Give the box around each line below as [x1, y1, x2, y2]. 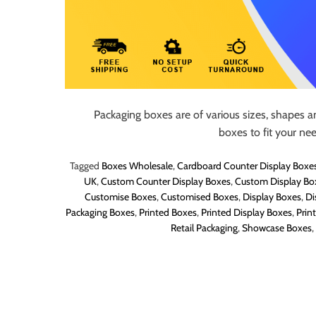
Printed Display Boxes [201, 206, 292, 219]
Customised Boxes [160, 190, 238, 204]
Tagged [69, 159, 102, 173]
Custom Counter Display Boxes [101, 175, 231, 188]
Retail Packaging [171, 221, 238, 235]
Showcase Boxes [242, 221, 312, 235]
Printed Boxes [139, 206, 197, 219]
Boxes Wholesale [101, 159, 173, 173]
